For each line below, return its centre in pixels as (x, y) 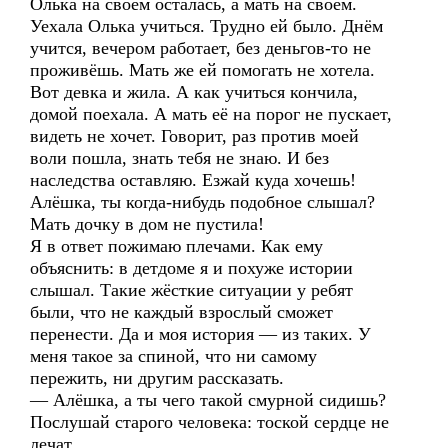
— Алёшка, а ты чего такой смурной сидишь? (208, 400)
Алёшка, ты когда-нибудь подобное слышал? (202, 202)
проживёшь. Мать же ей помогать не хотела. (202, 70)
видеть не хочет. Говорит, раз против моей (194, 136)
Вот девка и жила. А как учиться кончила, (194, 92)
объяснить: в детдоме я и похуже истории (191, 268)
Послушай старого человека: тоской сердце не (209, 422)
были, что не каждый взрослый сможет (181, 312)
